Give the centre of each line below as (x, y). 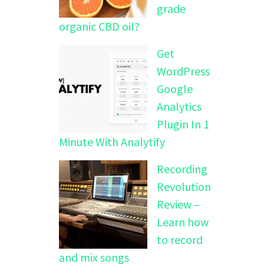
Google (175, 88)
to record (180, 239)
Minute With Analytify (112, 141)
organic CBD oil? (99, 26)
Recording (182, 169)
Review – (178, 204)
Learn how (183, 222)
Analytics (179, 106)
